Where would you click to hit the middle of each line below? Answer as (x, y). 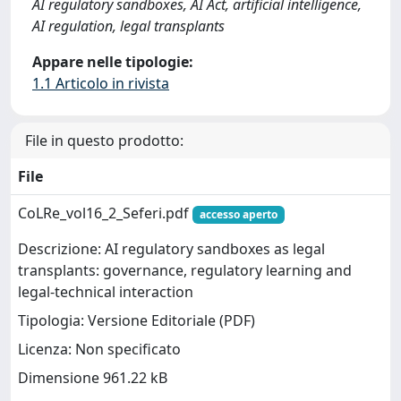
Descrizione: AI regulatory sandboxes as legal (171, 249)
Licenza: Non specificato (99, 350)
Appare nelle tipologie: (113, 61)
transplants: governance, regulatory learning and (185, 271)
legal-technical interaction (106, 292)
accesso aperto (238, 214)
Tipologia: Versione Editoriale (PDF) (137, 321)
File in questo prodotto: (104, 140)
